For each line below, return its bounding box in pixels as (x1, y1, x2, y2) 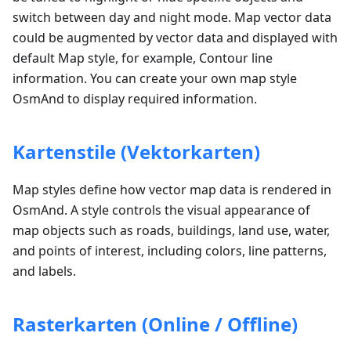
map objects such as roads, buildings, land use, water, (13, 222, 330, 239)
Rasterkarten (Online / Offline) (13, 311, 298, 337)
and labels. (13, 262, 76, 280)
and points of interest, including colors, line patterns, (13, 242, 327, 259)
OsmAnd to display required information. (13, 90, 257, 107)
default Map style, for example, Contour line (13, 49, 273, 67)
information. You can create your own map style (13, 70, 297, 87)
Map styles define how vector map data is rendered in (13, 181, 331, 198)
